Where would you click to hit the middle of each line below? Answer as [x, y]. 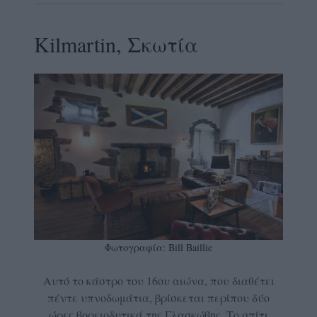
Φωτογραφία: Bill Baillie [158, 248]
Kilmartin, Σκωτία [116, 44]
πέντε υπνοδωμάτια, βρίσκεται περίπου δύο [158, 298]
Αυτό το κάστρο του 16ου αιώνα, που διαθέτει [158, 281]
